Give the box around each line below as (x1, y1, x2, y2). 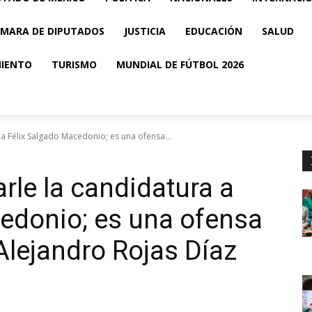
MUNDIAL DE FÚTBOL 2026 (116, 58, 244, 71)
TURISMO (52, 58, 97, 71)
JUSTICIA (124, 24, 166, 38)
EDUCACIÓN (185, 24, 242, 38)
